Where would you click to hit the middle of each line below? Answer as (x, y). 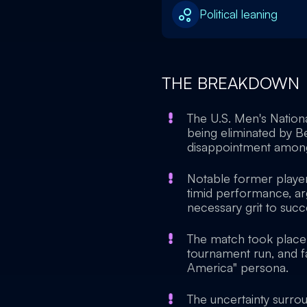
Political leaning (238, 14)
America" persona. (238, 267)
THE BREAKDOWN (233, 83)
